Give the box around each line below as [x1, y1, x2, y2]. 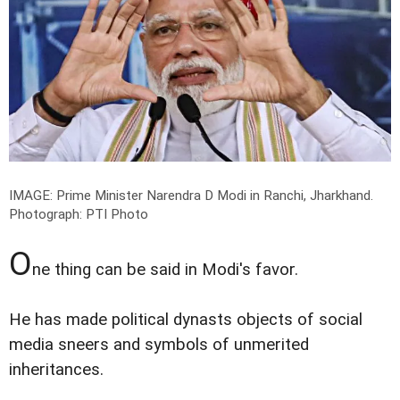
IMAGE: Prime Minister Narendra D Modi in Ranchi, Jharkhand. [9, 187, 373, 204]
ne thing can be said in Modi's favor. [32, 259, 298, 279]
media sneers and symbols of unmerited [9, 334, 309, 354]
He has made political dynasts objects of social [9, 309, 362, 329]
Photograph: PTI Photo [9, 205, 148, 222]
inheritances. [9, 359, 104, 379]
